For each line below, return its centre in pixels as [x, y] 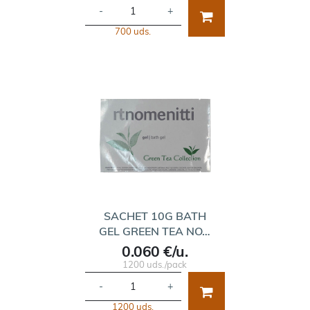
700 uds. [133, 31]
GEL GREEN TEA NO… [155, 231]
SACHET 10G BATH [155, 216]
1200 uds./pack [155, 264]
